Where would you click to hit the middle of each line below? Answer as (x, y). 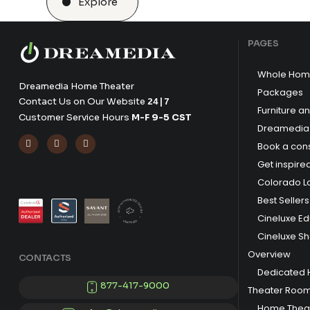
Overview (270, 254)
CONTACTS (45, 257)
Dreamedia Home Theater (76, 86)
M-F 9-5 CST (161, 117)
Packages (281, 92)
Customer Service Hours (74, 117)
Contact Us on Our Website (82, 101)
